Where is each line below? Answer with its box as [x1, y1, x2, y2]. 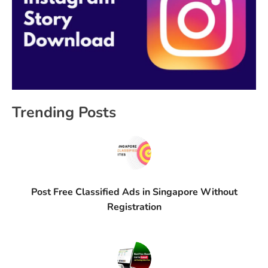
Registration [106, 200, 162, 214]
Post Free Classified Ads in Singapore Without [31, 185, 237, 199]
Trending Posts [12, 102, 116, 123]
